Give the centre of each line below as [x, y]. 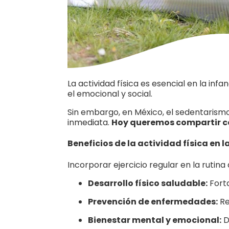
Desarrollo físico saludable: [148, 183]
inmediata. [89, 122]
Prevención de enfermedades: [153, 201]
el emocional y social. [110, 94]
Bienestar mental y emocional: [155, 220]
